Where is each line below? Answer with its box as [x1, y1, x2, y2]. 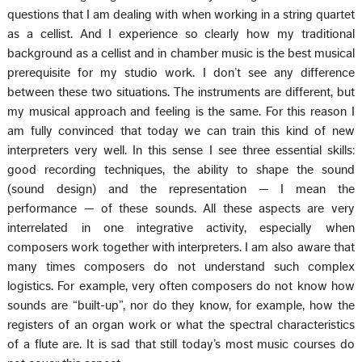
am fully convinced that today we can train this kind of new [7, 124, 355, 137]
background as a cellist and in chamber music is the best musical [7, 46, 355, 60]
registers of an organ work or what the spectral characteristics [7, 318, 355, 331]
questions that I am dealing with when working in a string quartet [7, 7, 355, 21]
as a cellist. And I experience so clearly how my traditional [7, 27, 355, 40]
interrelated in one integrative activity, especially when [7, 221, 355, 234]
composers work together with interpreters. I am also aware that [7, 240, 355, 254]
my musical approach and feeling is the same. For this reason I [7, 104, 355, 118]
